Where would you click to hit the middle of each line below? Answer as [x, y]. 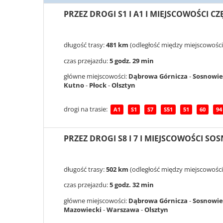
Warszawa [123, 209]
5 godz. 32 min [132, 185]
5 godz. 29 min [132, 60]
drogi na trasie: [86, 109]
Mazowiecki [83, 209]
